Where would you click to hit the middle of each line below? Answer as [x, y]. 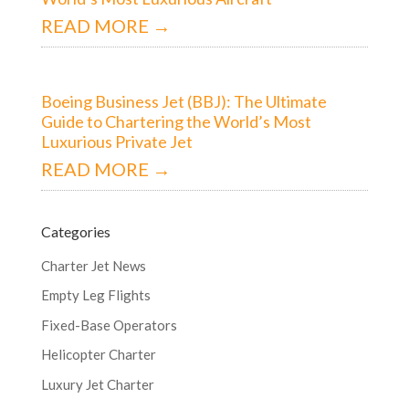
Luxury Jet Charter [97, 384]
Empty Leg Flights [95, 295]
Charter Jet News [93, 265]
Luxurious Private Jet [116, 141]
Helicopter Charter [98, 355]
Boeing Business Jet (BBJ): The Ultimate [184, 101]
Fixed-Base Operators [109, 325]
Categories [75, 231]
